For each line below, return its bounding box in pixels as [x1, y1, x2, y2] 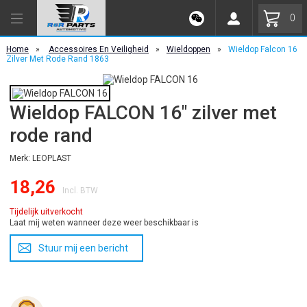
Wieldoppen [166, 45, 210, 54]
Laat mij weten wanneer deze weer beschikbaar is [9, 218, 199, 228]
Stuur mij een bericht [38, 243, 128, 254]
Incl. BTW [62, 186, 98, 195]
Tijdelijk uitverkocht [9, 207, 83, 217]
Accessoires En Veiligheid [48, 45, 149, 54]
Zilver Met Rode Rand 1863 [5, 54, 109, 64]
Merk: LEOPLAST [9, 153, 71, 163]
